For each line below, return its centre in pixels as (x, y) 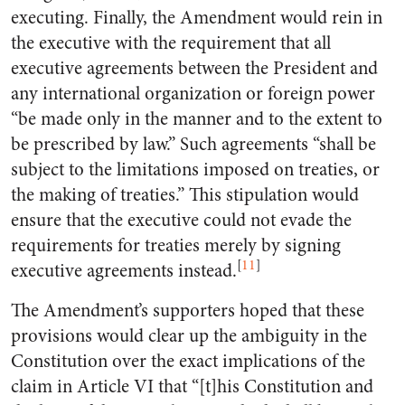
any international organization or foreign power (193, 94)
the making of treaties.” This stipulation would (185, 195)
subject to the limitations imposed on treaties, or (195, 170)
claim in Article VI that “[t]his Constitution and (192, 386)
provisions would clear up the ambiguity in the (189, 336)
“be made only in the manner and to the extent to (197, 119)
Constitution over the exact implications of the (188, 361)
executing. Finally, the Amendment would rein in (197, 18)
